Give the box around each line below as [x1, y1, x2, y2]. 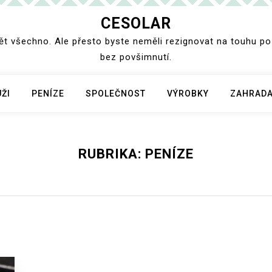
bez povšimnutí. [100, 52, 172, 63]
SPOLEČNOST [85, 89, 146, 98]
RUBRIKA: [78, 146, 145, 161]
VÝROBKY [166, 89, 209, 98]
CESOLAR [101, 15, 171, 32]
